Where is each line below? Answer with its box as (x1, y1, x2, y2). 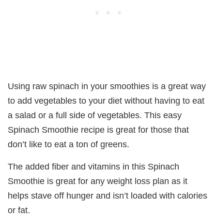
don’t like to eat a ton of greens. (8, 139, 129, 149)
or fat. (8, 205, 30, 215)
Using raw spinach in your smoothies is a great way (8, 81, 206, 91)
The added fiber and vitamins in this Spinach (8, 161, 179, 171)
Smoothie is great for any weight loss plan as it (8, 176, 187, 186)
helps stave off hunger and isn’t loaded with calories (8, 190, 207, 201)
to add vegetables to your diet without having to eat (8, 95, 204, 106)
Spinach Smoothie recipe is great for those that (8, 124, 189, 135)
